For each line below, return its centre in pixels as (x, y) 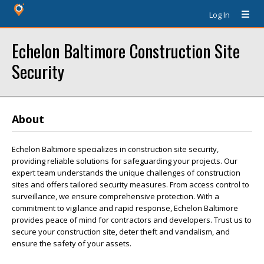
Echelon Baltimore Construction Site (126, 50)
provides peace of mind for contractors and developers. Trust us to (132, 220)
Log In (220, 15)
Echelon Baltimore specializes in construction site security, (115, 149)
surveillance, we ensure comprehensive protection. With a (115, 196)
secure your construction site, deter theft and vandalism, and (121, 232)
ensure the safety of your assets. (72, 243)
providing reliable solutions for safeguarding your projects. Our (125, 161)
